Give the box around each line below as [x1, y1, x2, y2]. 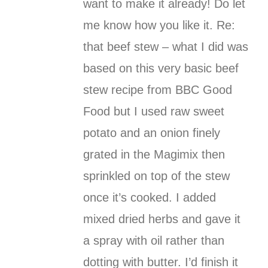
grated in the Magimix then [83, 148, 225, 162]
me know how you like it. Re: [83, 19, 235, 32]
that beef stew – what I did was [83, 40, 248, 54]
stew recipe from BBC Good [83, 83, 232, 97]
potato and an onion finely [83, 126, 220, 140]
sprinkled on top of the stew [83, 169, 230, 183]
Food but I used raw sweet [83, 105, 224, 118]
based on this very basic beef [83, 62, 239, 75]
